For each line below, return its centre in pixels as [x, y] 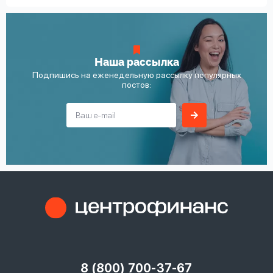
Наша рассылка [136, 62]
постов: [136, 84]
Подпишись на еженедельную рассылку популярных [136, 75]
